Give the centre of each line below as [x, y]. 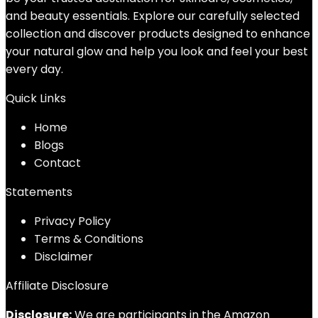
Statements [39, 192]
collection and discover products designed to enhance [158, 34]
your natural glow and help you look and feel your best [157, 51]
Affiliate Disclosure [57, 286]
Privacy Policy [72, 221]
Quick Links [36, 98]
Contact [57, 163]
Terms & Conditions [89, 239]
